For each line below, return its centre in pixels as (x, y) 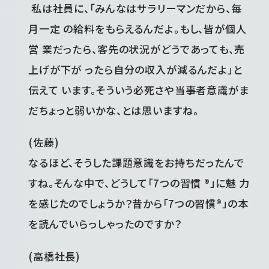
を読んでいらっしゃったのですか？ (105, 224)
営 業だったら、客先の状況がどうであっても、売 (137, 49)
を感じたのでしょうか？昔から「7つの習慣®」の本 (138, 204)
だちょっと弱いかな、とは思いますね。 (113, 110)
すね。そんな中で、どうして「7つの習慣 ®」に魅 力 (139, 183)
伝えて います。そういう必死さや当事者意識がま (139, 89)
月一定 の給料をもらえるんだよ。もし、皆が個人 (138, 28)
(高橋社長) (55, 256)
